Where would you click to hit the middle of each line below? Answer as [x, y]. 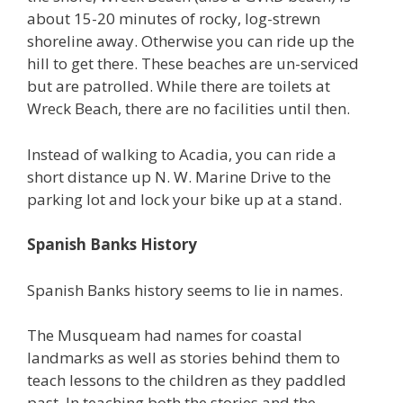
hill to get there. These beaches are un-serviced [193, 63]
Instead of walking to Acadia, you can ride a [182, 154]
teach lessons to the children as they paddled [187, 380]
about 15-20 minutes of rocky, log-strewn [174, 18]
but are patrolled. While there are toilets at [179, 86]
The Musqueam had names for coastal [165, 335]
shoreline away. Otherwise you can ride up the [191, 41]
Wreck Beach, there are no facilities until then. [188, 108]
